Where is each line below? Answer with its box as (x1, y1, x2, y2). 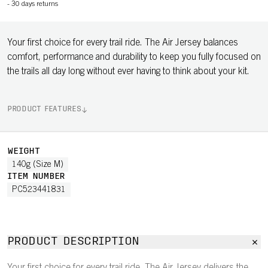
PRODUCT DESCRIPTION (7, 236, 139, 248)
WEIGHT (7, 147, 39, 156)
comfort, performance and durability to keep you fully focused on (7, 53, 261, 62)
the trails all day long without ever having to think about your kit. (7, 67, 249, 77)
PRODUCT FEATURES (7, 106, 81, 113)
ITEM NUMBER (7, 172, 65, 181)
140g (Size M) (12, 161, 63, 169)
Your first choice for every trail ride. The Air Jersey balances (7, 38, 238, 48)
